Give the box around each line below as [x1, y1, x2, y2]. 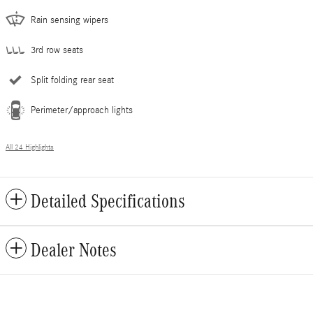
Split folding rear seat [31, 75, 114, 87]
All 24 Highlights [6, 143, 54, 152]
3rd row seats [31, 45, 83, 57]
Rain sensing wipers [31, 15, 108, 27]
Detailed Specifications [31, 191, 185, 212]
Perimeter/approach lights [31, 105, 133, 117]
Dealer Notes [31, 240, 117, 261]
